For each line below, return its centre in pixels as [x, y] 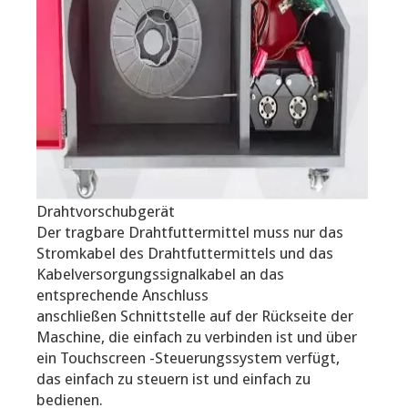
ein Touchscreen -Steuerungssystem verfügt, [188, 357]
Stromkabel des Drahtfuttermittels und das [185, 253]
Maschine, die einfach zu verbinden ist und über [197, 337]
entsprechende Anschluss [122, 295]
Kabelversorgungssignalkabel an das [160, 274]
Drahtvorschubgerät [106, 211]
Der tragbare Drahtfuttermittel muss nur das [190, 232]
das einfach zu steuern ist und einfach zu [173, 378]
